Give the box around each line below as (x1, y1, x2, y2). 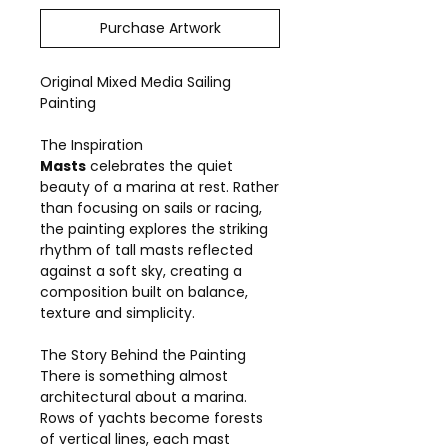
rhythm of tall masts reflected (40, 240, 253, 260)
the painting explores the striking (40, 219, 268, 239)
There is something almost (40, 366, 228, 386)
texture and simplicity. (40, 303, 195, 323)
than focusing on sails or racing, (40, 198, 262, 218)
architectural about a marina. (40, 387, 247, 407)
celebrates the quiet (86, 156, 233, 176)
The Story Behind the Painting (40, 345, 246, 365)
